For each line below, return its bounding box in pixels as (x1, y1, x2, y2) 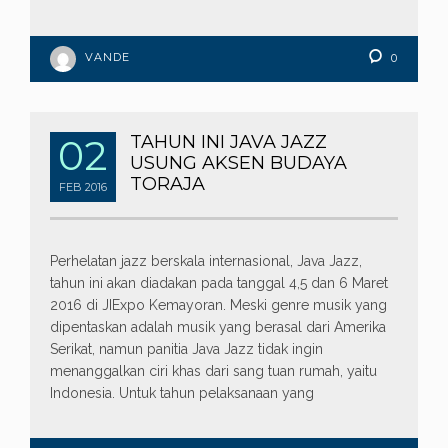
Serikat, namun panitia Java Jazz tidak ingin (50, 341, 323, 358)
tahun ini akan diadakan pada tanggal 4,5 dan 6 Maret (50, 275, 388, 292)
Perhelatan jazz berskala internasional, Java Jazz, (50, 253, 362, 270)
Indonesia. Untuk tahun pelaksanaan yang (50, 385, 314, 402)
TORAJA (130, 173, 205, 196)
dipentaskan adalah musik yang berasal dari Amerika (50, 319, 386, 336)
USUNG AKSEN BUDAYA (130, 152, 347, 175)
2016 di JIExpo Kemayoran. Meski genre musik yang (50, 297, 387, 314)
